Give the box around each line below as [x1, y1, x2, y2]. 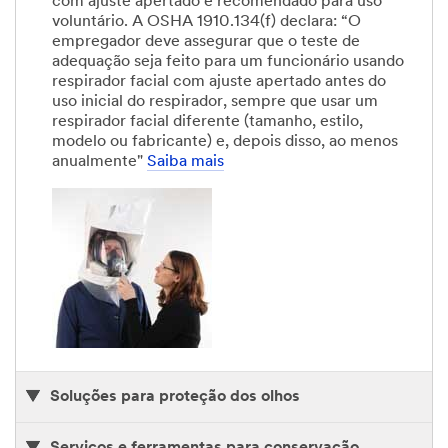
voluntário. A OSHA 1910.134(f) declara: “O [52, 13, 361, 30]
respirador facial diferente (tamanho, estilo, [52, 113, 363, 130]
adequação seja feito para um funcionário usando [52, 53, 404, 70]
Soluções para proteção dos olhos [50, 388, 300, 405]
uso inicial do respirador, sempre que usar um [52, 93, 378, 110]
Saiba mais [147, 153, 224, 170]
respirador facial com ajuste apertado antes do [52, 73, 386, 90]
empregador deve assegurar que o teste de [52, 33, 360, 50]
